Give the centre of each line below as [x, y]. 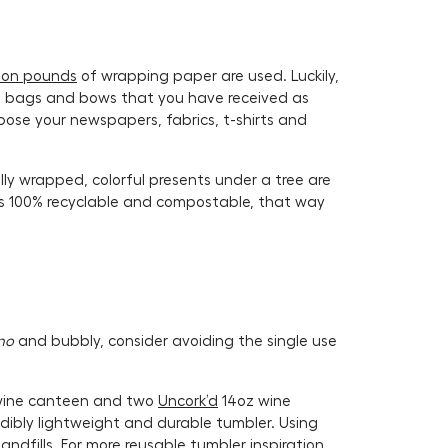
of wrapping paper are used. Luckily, [208, 75]
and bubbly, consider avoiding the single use [175, 340]
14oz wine [254, 400]
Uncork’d [188, 400]
